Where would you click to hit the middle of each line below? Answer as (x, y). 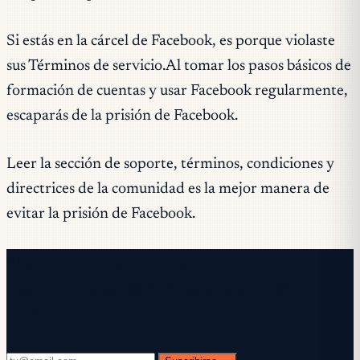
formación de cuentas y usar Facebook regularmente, (177, 91)
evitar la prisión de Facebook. (101, 214)
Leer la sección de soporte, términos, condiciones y (170, 164)
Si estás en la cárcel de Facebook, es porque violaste (171, 41)
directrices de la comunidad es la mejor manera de (168, 189)
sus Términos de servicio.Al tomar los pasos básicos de (179, 66)
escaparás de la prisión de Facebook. (122, 116)
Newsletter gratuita (98, 263)
